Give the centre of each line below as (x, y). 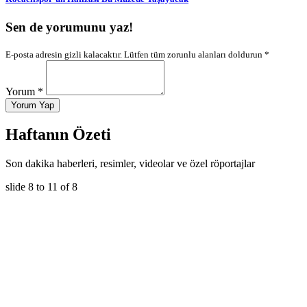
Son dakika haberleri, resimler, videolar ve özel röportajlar (130, 164)
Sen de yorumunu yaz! (69, 27)
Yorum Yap (33, 105)
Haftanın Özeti (58, 135)
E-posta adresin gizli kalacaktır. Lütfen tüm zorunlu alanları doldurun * (137, 54)
